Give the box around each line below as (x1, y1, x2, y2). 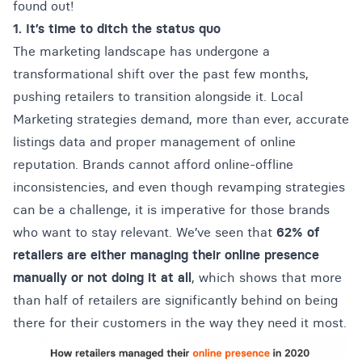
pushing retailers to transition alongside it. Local (13, 88, 303, 104)
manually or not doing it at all (13, 269, 192, 285)
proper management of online (116, 133, 296, 149)
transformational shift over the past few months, (13, 65, 309, 82)
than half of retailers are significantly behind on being (13, 292, 338, 308)
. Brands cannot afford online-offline (75, 156, 293, 172)
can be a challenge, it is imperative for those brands (13, 201, 330, 217)
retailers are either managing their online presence (13, 246, 319, 263)
